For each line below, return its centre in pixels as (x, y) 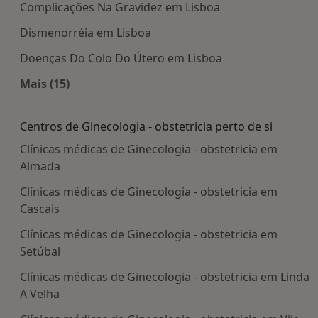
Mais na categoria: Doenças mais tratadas (163, 100)
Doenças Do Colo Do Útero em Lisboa (121, 58)
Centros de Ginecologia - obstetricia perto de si (146, 126)
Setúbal (40, 251)
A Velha (40, 294)
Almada (40, 166)
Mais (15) (45, 83)
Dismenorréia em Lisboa (86, 32)
